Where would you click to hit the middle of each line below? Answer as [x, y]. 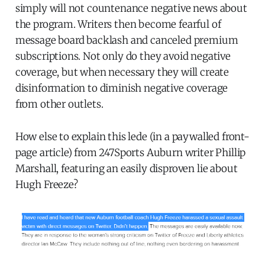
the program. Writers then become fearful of [118, 25]
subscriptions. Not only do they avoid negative [123, 56]
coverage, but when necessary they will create [122, 72]
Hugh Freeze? [46, 185]
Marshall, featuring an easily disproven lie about [126, 169]
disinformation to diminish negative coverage [122, 88]
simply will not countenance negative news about [131, 9]
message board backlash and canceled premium [127, 41]
